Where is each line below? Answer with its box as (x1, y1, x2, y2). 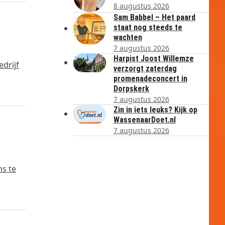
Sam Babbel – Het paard (114, 13, 195, 22)
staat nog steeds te (114, 23, 182, 32)
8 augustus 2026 (114, 1, 169, 11)
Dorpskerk (114, 84, 149, 93)
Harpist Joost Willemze (114, 54, 194, 63)
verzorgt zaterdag (114, 64, 177, 73)
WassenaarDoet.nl (114, 115, 176, 125)
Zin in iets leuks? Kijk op (114, 105, 197, 115)
